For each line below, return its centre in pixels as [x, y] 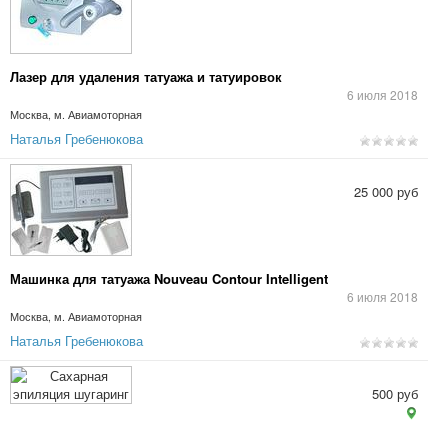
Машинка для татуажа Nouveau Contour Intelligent [169, 278]
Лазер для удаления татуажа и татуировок [146, 76]
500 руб [395, 393]
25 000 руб [386, 191]
